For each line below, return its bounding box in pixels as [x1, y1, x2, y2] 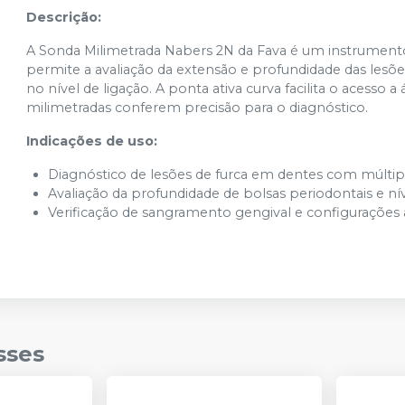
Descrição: [26, 9, 102, 26]
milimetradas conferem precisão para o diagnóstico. [26, 99, 369, 117]
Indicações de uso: [26, 133, 158, 150]
